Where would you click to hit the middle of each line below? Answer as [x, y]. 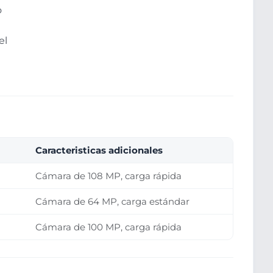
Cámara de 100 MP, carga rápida [109, 227]
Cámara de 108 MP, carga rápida [109, 176]
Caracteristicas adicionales [99, 151]
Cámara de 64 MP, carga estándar [113, 202]
